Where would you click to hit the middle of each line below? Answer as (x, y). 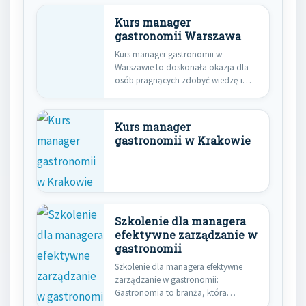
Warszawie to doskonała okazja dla (182, 68)
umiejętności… (143, 94)
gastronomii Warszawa (178, 37)
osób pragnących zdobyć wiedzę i (179, 81)
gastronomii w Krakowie (183, 141)
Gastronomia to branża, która (171, 293)
